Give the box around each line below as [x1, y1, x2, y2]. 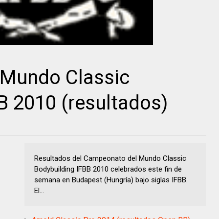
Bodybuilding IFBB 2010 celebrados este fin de [34, 165, 182, 174]
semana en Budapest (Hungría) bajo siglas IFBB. [34, 175, 188, 185]
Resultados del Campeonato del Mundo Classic [34, 154, 186, 163]
